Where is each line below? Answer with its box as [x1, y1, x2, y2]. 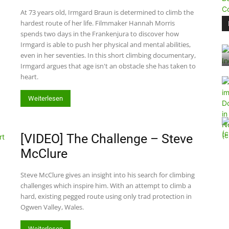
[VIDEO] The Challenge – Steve [20, 131, 193, 146]
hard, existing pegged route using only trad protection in [20, 192, 192, 201]
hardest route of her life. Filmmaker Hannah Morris [20, 18, 175, 28]
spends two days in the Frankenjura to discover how [20, 29, 179, 38]
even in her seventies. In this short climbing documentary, [20, 51, 196, 60]
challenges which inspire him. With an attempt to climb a [20, 181, 191, 190]
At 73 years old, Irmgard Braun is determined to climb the [20, 8, 194, 17]
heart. [20, 72, 38, 81]
